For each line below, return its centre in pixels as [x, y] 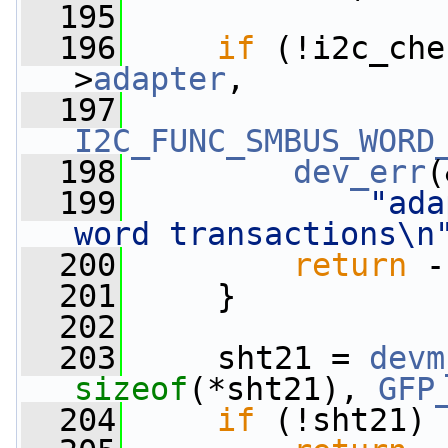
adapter [159, 79]
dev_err [359, 172]
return [350, 265]
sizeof [131, 389]
